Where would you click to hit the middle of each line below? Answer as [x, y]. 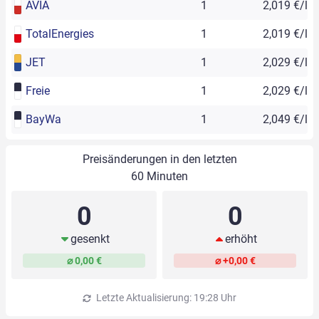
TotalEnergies [60, 34]
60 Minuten [159, 177]
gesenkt [90, 239]
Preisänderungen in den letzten [159, 159]
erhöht [241, 239]
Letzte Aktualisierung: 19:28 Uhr [165, 298]
